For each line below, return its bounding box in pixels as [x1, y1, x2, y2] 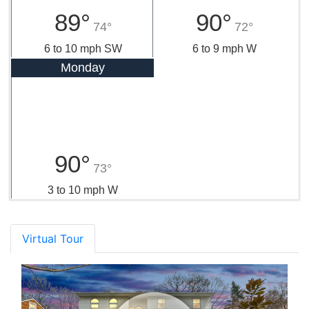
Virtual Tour [22, 231, 83, 246]
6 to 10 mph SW [43, 42, 122, 54]
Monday [60, 60, 105, 74]
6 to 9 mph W [192, 42, 257, 54]
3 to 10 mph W [48, 183, 118, 196]
